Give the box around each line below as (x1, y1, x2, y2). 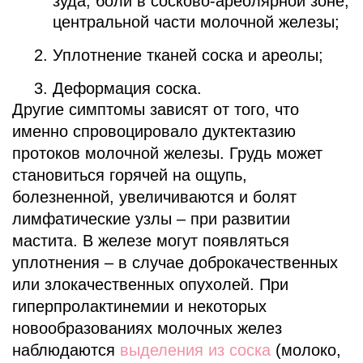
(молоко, (271, 340, 341, 359)
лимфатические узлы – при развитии (12, 209, 290, 228)
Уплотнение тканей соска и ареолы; (53, 45, 323, 64)
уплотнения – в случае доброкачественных (12, 253, 338, 271)
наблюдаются (12, 340, 120, 359)
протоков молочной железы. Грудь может (12, 143, 322, 162)
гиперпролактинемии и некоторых (12, 297, 267, 315)
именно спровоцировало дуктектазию (12, 122, 296, 140)
